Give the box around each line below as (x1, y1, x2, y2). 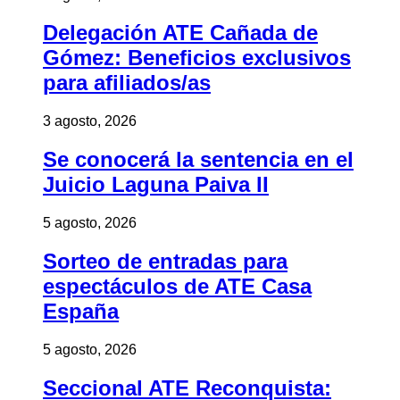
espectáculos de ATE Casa (43, 274, 312, 299)
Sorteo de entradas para (43, 249, 287, 274)
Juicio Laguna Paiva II (43, 172, 269, 197)
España (43, 299, 119, 324)
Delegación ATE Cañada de (43, 21, 318, 46)
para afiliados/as (43, 71, 211, 96)
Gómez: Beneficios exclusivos (43, 46, 351, 71)
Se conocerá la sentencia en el (43, 147, 354, 172)
